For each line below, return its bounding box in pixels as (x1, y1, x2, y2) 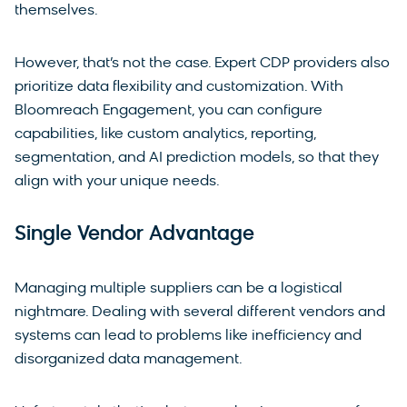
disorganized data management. (15, 352, 243, 368)
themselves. (15, 4, 102, 19)
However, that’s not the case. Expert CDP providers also (15, 56, 390, 72)
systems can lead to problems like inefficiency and (15, 329, 362, 344)
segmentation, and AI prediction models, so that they (15, 151, 379, 166)
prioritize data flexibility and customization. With (15, 80, 343, 95)
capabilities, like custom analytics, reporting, (15, 127, 316, 143)
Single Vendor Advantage (15, 224, 254, 246)
